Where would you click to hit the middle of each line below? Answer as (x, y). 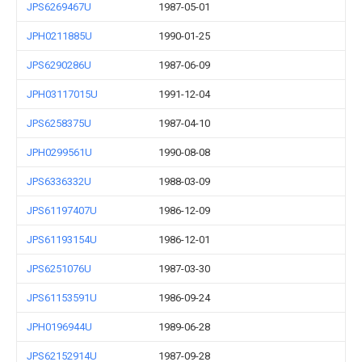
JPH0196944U (59, 327)
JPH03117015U (62, 94)
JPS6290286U (59, 65)
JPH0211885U (59, 36)
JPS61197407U (62, 210)
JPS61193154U (62, 240)
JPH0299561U (59, 152)
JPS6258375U (59, 123)
